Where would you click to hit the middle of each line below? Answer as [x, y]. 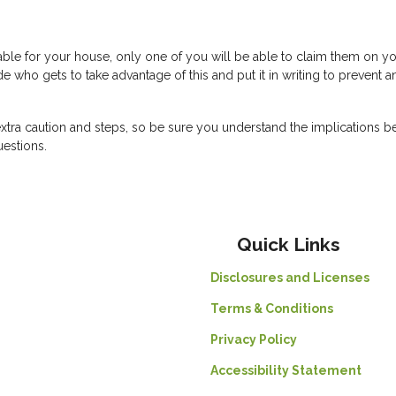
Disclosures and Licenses [290, 278]
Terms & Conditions [272, 308]
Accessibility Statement [286, 370]
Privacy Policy [254, 339]
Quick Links [289, 245]
